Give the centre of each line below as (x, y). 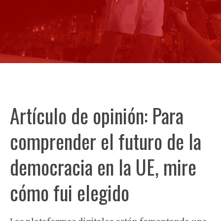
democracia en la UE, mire (103, 167)
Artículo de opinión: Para (97, 115)
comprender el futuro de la (106, 141)
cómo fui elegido (70, 192)
